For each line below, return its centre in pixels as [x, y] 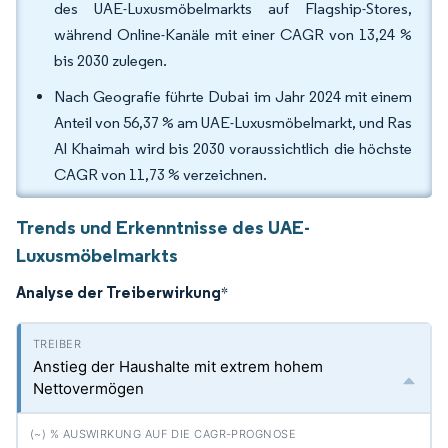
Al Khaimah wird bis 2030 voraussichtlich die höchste [233, 148]
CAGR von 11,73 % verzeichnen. [160, 174]
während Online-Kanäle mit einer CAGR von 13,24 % [233, 34]
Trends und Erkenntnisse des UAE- [163, 227]
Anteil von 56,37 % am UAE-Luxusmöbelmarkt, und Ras [233, 122]
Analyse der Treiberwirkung [118, 292]
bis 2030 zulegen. [110, 60]
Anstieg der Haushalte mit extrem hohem [178, 366]
